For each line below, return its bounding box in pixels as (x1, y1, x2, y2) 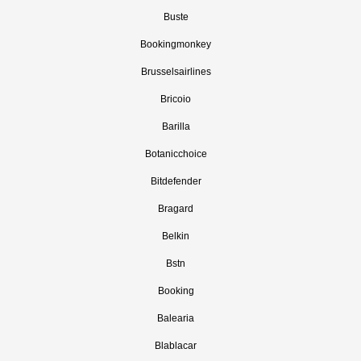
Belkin (162, 230, 189, 242)
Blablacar (155, 340, 197, 351)
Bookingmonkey (140, 39, 211, 50)
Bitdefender (150, 176, 201, 187)
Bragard (158, 203, 193, 214)
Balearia (157, 313, 194, 324)
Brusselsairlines (140, 66, 211, 77)
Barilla (161, 121, 190, 132)
